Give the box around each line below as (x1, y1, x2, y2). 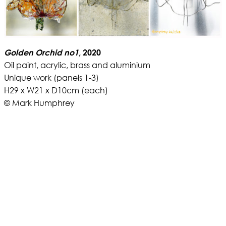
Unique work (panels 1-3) (4, 72, 99, 83)
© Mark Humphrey (4, 97, 75, 108)
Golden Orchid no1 (4, 47, 79, 58)
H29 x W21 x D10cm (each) (4, 85, 108, 96)
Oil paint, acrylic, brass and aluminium (4, 60, 150, 71)
